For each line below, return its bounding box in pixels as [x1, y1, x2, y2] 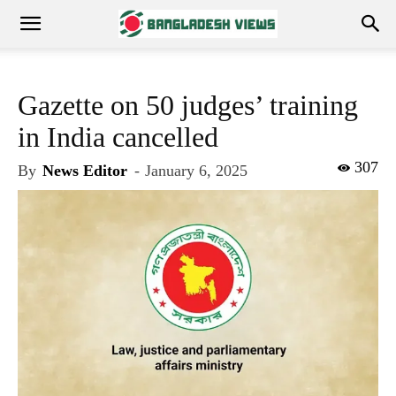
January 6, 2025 [145, 162, 247, 179]
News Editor [42, 162, 127, 179]
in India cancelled [18, 121, 218, 153]
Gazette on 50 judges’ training [18, 89, 358, 121]
